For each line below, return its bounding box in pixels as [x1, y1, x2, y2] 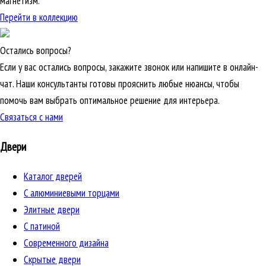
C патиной [24, 220, 60, 233]
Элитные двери [24, 203, 80, 217]
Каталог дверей [24, 170, 82, 183]
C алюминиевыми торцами [24, 186, 119, 200]
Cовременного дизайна [24, 236, 109, 250]
